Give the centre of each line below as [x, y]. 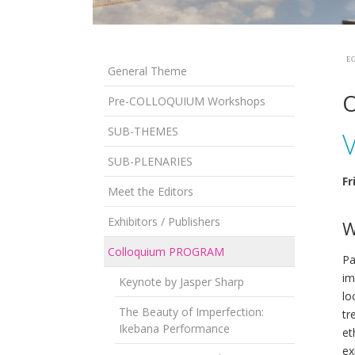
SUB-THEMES [143, 131]
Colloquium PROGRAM [166, 251]
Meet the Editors [151, 191]
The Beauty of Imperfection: [191, 311]
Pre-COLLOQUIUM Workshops [187, 101]
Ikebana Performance [174, 328]
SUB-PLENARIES [150, 161]
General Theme [147, 71]
